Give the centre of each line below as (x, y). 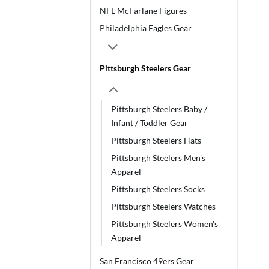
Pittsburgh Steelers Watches (163, 207)
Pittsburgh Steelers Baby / (159, 109)
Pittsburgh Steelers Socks (158, 189)
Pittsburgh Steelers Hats (156, 141)
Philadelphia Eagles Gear (146, 28)
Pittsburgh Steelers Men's (158, 158)
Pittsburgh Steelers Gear (145, 68)
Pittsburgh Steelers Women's (165, 224)
